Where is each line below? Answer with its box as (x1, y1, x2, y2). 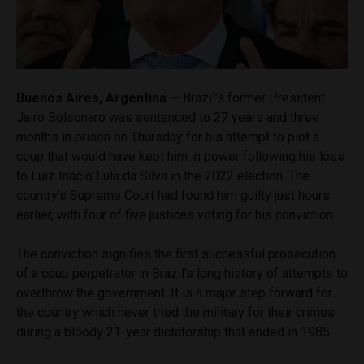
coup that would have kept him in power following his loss (16, 148, 344, 164)
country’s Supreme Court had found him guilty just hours (16, 187, 330, 203)
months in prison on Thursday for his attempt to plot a (16, 128, 319, 145)
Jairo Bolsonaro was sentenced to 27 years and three (16, 109, 319, 125)
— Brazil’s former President (167, 89, 325, 106)
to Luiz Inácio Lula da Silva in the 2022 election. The (16, 167, 310, 184)
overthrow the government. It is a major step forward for (16, 284, 332, 301)
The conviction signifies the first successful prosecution (16, 245, 336, 262)
